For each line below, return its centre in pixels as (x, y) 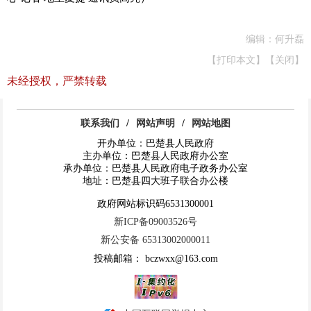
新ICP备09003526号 (155, 222)
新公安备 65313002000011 (155, 240)
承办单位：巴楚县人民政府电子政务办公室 (155, 168)
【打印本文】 (236, 60)
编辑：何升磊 (275, 39)
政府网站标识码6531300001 (155, 203)
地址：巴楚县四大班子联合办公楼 (155, 180)
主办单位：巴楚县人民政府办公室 (155, 155)
